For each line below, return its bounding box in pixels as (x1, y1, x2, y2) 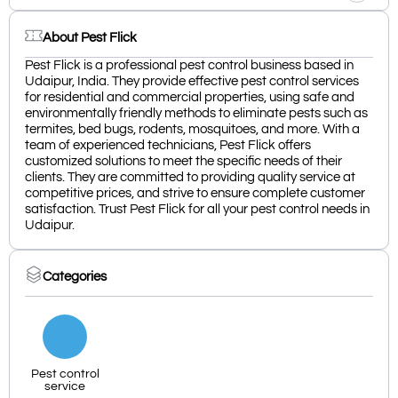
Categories (43, 269, 107, 283)
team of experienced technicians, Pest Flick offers (25, 139, 311, 153)
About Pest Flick (43, 30, 137, 44)
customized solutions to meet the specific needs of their (25, 155, 342, 169)
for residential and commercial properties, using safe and (25, 91, 354, 105)
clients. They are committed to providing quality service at (25, 171, 355, 185)
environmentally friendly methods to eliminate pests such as (25, 107, 368, 121)
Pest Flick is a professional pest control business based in (25, 59, 354, 73)
